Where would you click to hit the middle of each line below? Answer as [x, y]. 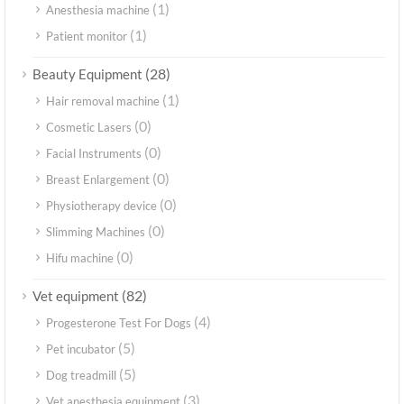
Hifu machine [80, 258]
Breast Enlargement [98, 180]
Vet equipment [76, 296]
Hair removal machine [103, 101]
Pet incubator [81, 349]
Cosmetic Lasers [89, 128]
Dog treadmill [81, 376]
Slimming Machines [96, 232]
